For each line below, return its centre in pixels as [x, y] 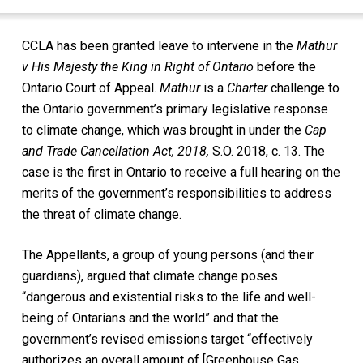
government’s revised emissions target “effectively [167, 339]
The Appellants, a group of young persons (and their [167, 254]
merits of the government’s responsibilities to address [176, 193]
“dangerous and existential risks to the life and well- [169, 297]
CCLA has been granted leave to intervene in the [159, 45]
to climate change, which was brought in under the [163, 130]
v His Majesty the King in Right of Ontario [137, 66]
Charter [247, 88]
